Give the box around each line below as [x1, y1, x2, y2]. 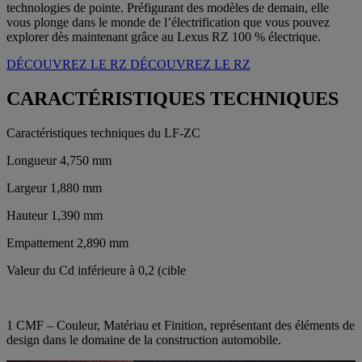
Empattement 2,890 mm [6, 235, 128, 250]
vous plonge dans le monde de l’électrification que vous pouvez [6, 15, 330, 29]
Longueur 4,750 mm [6, 153, 112, 167]
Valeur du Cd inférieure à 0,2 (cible [6, 263, 186, 277]
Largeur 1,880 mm [6, 180, 102, 195]
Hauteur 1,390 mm [6, 208, 103, 222]
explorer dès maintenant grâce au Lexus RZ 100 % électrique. [6, 29, 321, 44]
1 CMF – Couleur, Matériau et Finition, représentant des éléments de [6, 318, 355, 332]
